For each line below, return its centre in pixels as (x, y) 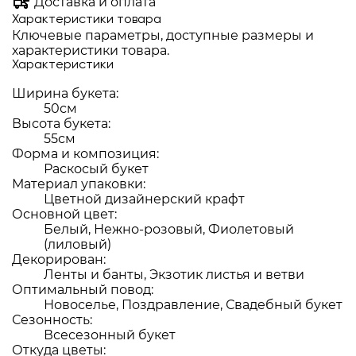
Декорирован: (59, 259)
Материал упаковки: (79, 184)
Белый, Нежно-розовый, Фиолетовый (169, 229)
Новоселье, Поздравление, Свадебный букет (193, 305)
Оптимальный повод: (83, 290)
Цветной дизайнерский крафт (144, 199)
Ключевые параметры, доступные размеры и (163, 35)
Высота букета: (61, 124)
